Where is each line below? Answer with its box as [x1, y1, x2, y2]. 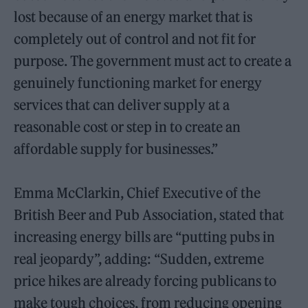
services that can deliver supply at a [14, 96, 230, 113]
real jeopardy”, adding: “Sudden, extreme [14, 250, 265, 267]
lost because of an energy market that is [14, 8, 253, 25]
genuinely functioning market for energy [14, 74, 263, 91]
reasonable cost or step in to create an [14, 118, 241, 135]
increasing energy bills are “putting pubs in [14, 228, 276, 245]
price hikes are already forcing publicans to [14, 272, 277, 289]
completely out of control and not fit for [14, 30, 256, 47]
